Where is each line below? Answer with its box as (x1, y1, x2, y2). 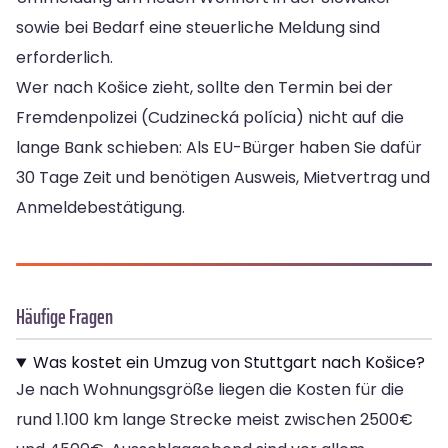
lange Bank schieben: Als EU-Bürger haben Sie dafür (16, 136, 422, 160)
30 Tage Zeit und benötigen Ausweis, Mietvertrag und (16, 166, 430, 190)
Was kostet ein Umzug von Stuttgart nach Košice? (32, 351, 425, 375)
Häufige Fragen (16, 300, 113, 334)
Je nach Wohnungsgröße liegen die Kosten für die (16, 378, 404, 402)
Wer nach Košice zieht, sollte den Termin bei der (16, 76, 393, 100)
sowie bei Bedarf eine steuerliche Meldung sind (16, 16, 380, 40)
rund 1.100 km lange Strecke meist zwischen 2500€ (16, 408, 413, 432)
